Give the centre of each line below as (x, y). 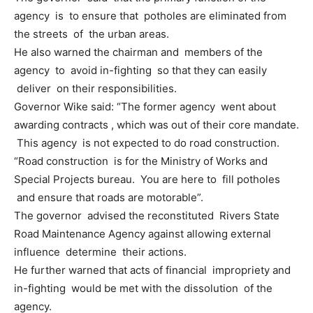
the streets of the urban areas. (93, 34)
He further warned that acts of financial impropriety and (152, 270)
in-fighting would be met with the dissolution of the (143, 288)
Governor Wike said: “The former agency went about (145, 107)
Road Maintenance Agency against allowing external (143, 234)
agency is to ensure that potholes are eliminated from (150, 16)
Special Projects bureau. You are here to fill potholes (147, 179)
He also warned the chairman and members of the (138, 52)
